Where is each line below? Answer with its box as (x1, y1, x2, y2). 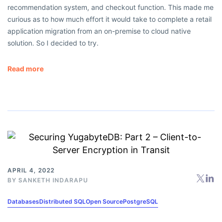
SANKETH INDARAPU (18, 176, 88, 184)
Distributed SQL (39, 197, 86, 205)
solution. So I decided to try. (7, 38, 99, 47)
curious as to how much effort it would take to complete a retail (7, 14, 212, 23)
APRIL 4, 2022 (7, 166, 55, 174)
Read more (7, 64, 44, 73)
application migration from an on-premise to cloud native (7, 26, 191, 35)
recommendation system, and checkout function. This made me (7, 2, 214, 11)
